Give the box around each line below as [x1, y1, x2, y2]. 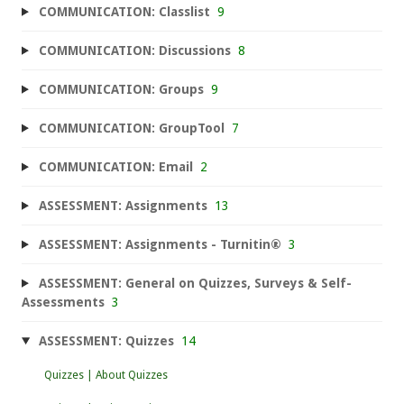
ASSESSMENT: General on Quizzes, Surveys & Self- [38, 275, 352, 290]
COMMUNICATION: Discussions [38, 42, 231, 58]
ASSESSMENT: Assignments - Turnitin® [38, 236, 281, 252]
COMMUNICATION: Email [38, 159, 193, 174]
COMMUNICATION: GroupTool [38, 120, 225, 135]
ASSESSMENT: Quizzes [38, 333, 174, 348]
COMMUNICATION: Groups [38, 81, 204, 96]
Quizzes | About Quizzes [43, 369, 168, 382]
